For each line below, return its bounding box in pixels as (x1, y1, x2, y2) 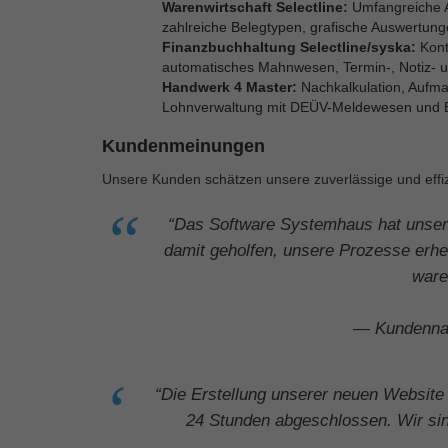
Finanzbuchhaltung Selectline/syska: (162, 38, 416, 55)
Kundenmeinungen (102, 135, 265, 156)
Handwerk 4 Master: (162, 78, 297, 95)
